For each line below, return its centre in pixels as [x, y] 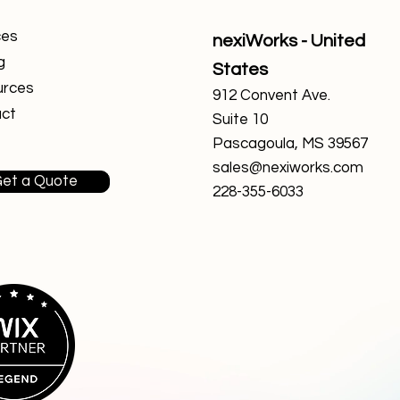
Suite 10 [240, 120]
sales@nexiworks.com [288, 168]
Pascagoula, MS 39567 [290, 144]
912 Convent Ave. [271, 96]
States [240, 70]
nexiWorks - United [289, 42]
